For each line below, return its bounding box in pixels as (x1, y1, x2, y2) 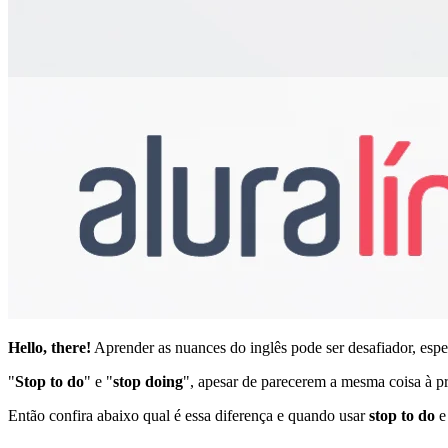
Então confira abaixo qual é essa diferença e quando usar (8, 406, 369, 424)
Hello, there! (8, 338, 91, 356)
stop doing (113, 372, 183, 390)
